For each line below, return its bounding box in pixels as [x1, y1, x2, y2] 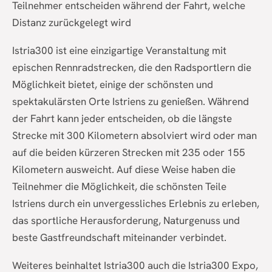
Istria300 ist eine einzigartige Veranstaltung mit [12, 44, 226, 58]
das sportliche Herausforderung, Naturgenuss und [12, 214, 240, 228]
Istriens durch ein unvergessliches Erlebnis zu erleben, [12, 197, 259, 211]
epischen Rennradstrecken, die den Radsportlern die [12, 61, 251, 75]
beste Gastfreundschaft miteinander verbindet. [12, 231, 226, 245]
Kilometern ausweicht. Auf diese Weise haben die [12, 163, 236, 177]
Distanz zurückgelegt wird [12, 16, 131, 30]
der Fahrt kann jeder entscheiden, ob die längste [12, 112, 232, 126]
